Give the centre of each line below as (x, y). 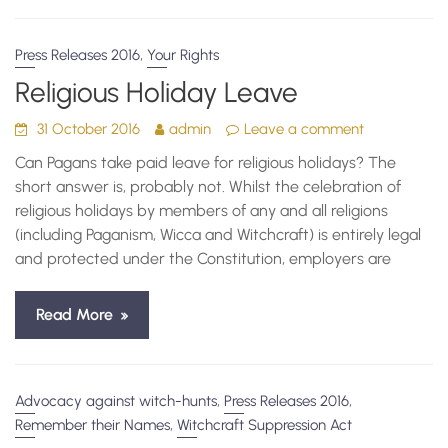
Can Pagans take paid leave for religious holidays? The (206, 162)
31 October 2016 (89, 129)
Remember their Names (93, 425)
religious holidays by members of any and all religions (202, 210)
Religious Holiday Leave (157, 92)
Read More (75, 314)
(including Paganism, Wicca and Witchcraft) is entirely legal (218, 234)
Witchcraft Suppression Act (265, 425)
